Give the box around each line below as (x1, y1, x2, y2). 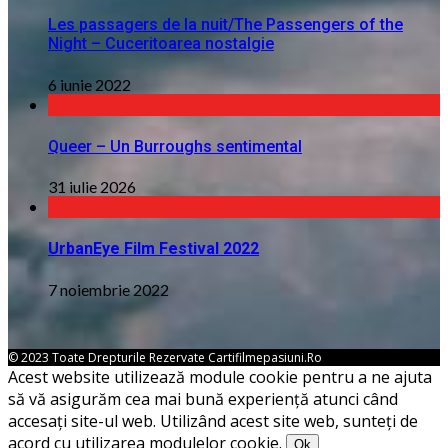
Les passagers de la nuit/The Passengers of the (48, 15, 403, 35)
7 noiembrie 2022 (48, 279, 169, 299)
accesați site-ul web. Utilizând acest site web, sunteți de (8, 409, 418, 432)
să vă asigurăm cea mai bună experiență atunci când (8, 387, 398, 410)
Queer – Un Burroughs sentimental (48, 136, 302, 156)
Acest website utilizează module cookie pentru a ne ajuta (8, 365, 432, 388)
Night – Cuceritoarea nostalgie (48, 34, 274, 54)
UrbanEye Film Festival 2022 (48, 239, 259, 259)
